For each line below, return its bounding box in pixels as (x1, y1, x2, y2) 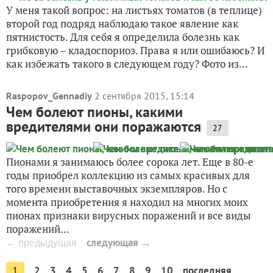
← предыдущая (6, 238, 87, 248)
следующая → (87, 236, 151, 249)
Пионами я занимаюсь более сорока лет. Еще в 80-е (6, 155, 253, 169)
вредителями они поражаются (6, 117, 201, 136)
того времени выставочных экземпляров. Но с (6, 182, 227, 196)
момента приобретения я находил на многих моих (6, 195, 248, 209)
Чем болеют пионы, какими (6, 102, 183, 121)
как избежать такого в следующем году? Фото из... (6, 57, 248, 71)
